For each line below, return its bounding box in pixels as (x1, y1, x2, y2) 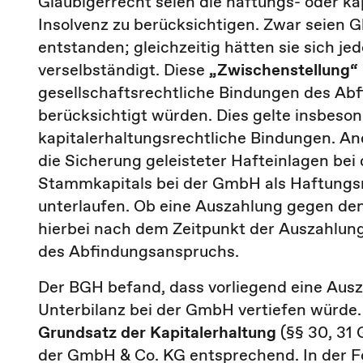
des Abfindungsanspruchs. (38, 240, 239, 263)
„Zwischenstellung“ (209, 58, 358, 81)
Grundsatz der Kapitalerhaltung (38, 321, 276, 344)
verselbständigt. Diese (38, 58, 209, 81)
